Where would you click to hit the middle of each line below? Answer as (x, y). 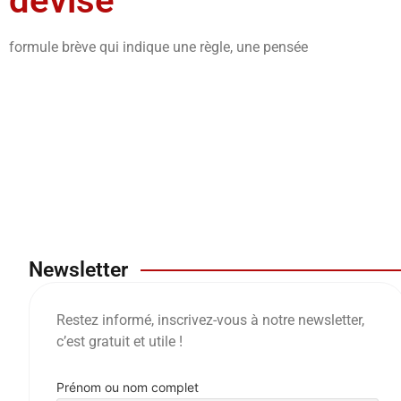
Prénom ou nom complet (128, 388)
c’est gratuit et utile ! (119, 341)
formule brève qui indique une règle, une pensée (158, 47)
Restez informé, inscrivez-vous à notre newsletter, (210, 320)
